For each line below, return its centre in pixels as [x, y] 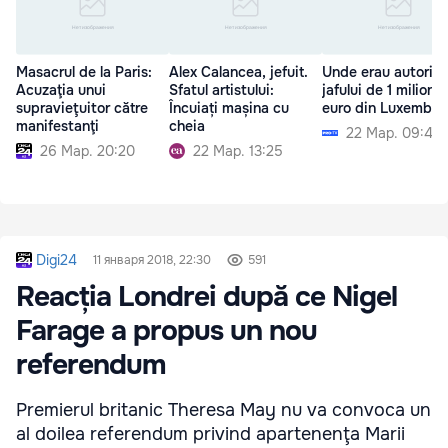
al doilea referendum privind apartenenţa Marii [210, 433]
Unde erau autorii [379, 71]
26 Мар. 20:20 [87, 150]
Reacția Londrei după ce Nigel [206, 296]
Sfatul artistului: [221, 89]
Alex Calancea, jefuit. [238, 71]
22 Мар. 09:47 [393, 132]
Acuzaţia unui [61, 89]
